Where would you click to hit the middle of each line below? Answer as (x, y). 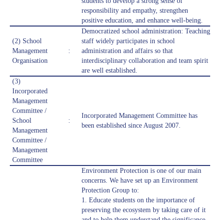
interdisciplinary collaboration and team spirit (145, 61)
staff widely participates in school (128, 41)
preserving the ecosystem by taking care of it (144, 210)
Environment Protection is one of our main (141, 171)
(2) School (27, 41)
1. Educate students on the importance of (138, 200)
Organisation (30, 61)
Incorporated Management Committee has (139, 116)
